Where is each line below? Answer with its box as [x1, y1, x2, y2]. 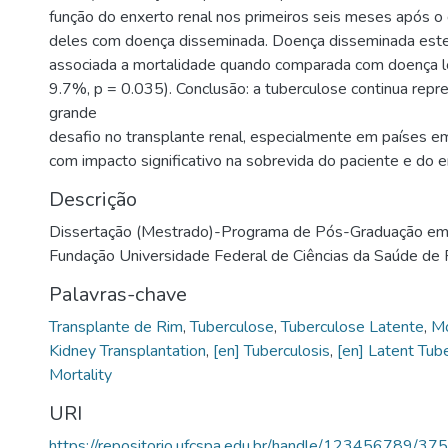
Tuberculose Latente [281, 315, 424, 338]
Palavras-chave [49, 280, 187, 308]
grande [49, 101, 97, 124]
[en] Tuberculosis [213, 339, 330, 362]
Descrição [49, 185, 137, 213]
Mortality [49, 363, 112, 386]
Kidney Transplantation [49, 339, 206, 362]
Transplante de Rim [49, 315, 183, 338]
